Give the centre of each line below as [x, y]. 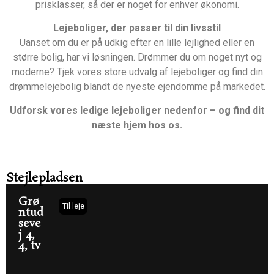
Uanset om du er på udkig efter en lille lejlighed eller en [137, 43]
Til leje [74, 206]
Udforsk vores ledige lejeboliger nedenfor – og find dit [137, 110]
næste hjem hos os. [137, 125]
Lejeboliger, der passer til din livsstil [137, 28]
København [137, 135]
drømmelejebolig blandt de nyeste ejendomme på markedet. [137, 87]
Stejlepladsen [44, 178]
